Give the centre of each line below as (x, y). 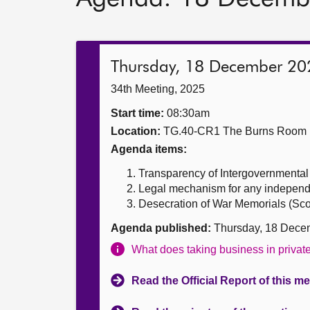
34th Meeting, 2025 (158, 89)
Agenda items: (149, 149)
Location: (136, 131)
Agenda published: (161, 228)
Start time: (137, 113)
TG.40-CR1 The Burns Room (234, 131)
